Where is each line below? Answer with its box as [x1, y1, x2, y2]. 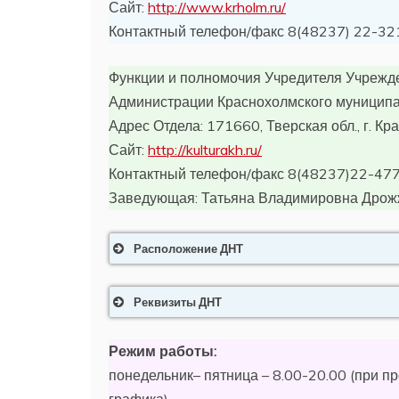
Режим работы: [109, 342, 216, 360]
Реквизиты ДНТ [134, 295, 222, 309]
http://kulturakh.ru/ [148, 141, 262, 159]
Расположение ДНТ [134, 241, 243, 256]
